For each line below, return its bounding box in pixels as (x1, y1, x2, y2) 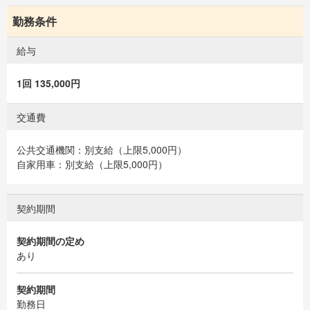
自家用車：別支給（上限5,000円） (17, 156, 167, 171)
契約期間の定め (17, 233, 84, 248)
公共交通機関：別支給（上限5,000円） (17, 142, 187, 156)
